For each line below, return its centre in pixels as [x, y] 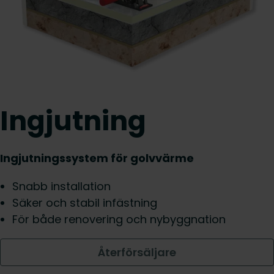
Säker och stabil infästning [85, 203]
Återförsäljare [137, 252]
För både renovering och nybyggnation [119, 219]
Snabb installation [61, 186]
